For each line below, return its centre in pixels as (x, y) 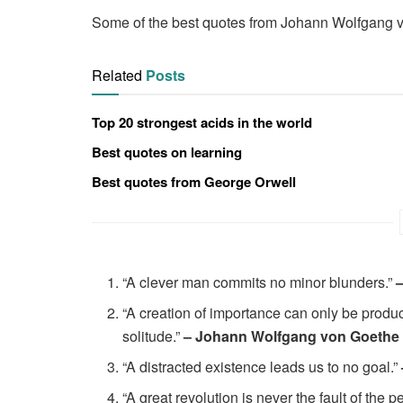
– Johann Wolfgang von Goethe (292, 336)
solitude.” (153, 336)
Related (117, 75)
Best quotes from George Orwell (194, 181)
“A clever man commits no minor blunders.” (260, 282)
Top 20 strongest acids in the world (202, 122)
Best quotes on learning (167, 152)
